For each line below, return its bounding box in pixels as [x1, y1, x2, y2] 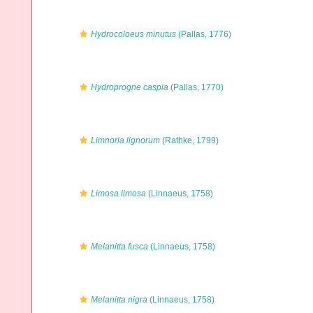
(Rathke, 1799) [160, 136, 219, 145]
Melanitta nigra [91, 295, 147, 305]
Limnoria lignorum [91, 136, 160, 145]
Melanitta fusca [91, 242, 148, 252]
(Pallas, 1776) [176, 29, 231, 39]
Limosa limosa [91, 189, 146, 198]
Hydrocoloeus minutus [91, 29, 176, 39]
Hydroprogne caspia [91, 82, 168, 92]
